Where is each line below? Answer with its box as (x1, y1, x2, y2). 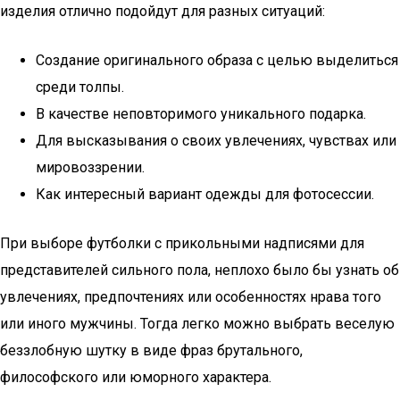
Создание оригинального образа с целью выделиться (36, 52, 398, 69)
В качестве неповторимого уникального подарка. (36, 105, 366, 122)
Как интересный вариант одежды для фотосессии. (36, 186, 374, 203)
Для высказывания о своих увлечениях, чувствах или (36, 132, 396, 149)
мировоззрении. (36, 159, 145, 176)
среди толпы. (36, 79, 124, 96)
